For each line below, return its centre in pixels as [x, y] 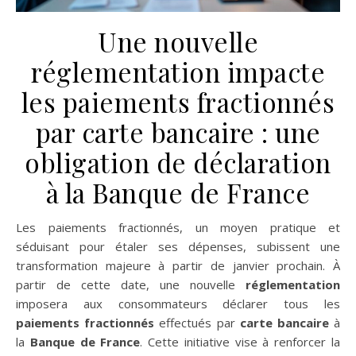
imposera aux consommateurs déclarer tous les [178, 304]
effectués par [197, 323]
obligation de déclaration [178, 163]
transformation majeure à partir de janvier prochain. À [178, 266]
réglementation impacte [178, 72]
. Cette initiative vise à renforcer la [240, 342]
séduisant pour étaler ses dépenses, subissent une [178, 247]
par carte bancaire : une [178, 132]
